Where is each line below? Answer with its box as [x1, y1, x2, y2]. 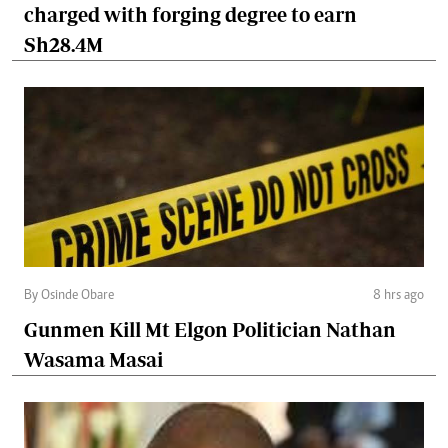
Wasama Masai [24, 348, 163, 372]
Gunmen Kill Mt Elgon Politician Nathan [24, 318, 396, 342]
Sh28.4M [24, 33, 103, 57]
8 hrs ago [373, 289, 424, 304]
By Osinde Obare [24, 289, 114, 304]
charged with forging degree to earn [24, 3, 357, 27]
